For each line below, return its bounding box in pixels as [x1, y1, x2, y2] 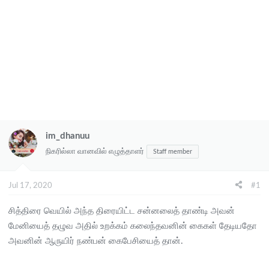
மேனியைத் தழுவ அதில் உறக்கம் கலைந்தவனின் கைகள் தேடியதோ [8, 221, 257, 231]
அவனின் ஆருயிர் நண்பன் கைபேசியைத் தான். [8, 236, 183, 246]
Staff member [153, 148, 192, 155]
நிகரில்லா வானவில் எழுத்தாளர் [46, 148, 144, 156]
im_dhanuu [46, 131, 89, 141]
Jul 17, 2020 [8, 181, 52, 190]
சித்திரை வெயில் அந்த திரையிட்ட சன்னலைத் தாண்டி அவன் [8, 206, 235, 216]
